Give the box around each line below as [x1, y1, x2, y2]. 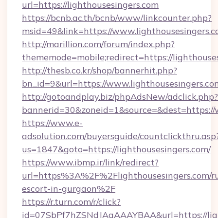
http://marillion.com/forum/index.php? [22, 38, 175, 50]
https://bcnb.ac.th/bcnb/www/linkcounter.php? [22, 12, 212, 23]
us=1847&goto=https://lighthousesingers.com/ [22, 144, 211, 155]
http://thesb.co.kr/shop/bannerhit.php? [22, 65, 177, 76]
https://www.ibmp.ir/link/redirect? [22, 157, 159, 168]
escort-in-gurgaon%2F [22, 183, 115, 194]
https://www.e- [22, 117, 83, 128]
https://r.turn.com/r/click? [22, 196, 121, 207]
